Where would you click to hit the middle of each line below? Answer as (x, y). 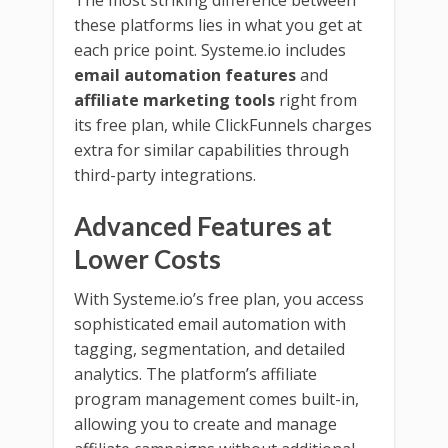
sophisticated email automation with (210, 323)
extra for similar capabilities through (211, 149)
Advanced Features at (203, 225)
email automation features (185, 74)
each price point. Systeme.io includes (210, 49)
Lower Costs (147, 258)
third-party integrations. (165, 174)
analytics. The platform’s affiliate (195, 373)
